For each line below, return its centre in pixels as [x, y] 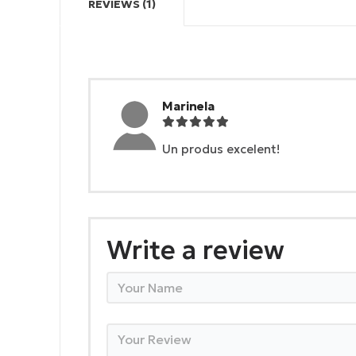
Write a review [195, 251]
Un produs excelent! [221, 149]
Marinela [188, 106]
